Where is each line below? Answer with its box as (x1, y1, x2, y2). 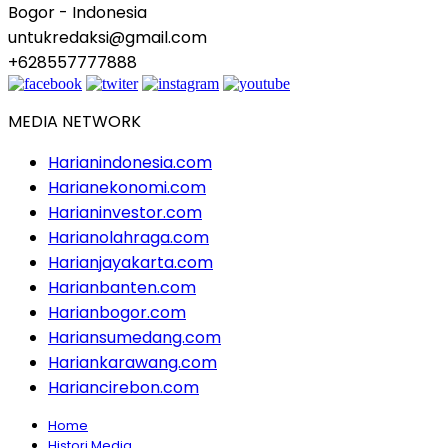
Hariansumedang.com (48, 325, 221, 349)
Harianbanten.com (48, 275, 196, 299)
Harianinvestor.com (48, 200, 202, 224)
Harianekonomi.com (48, 175, 206, 199)
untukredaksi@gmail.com (8, 25, 207, 49)
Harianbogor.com (48, 300, 186, 324)
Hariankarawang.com (48, 350, 217, 374)
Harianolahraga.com (48, 225, 209, 249)
